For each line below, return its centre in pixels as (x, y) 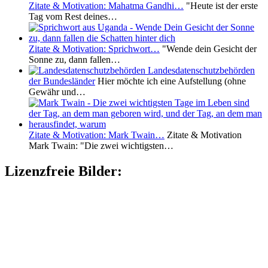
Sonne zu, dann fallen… (74, 59)
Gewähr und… (57, 92)
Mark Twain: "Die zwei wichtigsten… (101, 145)
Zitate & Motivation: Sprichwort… (94, 48)
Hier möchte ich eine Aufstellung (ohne (170, 81)
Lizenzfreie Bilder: (63, 171)
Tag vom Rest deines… (73, 16)
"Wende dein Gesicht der (208, 48)
